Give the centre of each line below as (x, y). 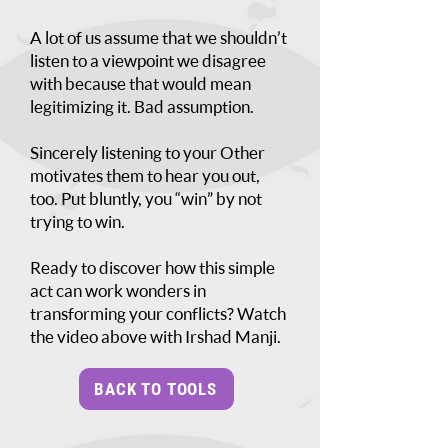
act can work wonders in (118, 290)
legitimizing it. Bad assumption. (142, 106)
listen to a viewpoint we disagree (148, 60)
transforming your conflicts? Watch (158, 313)
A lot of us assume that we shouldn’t (158, 37)
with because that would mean (140, 83)
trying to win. (77, 221)
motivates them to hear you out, (145, 175)
